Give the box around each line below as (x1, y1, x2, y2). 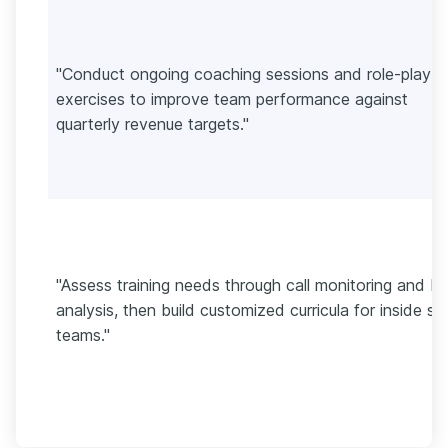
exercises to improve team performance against (56, 88, 408, 109)
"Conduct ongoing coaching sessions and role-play (56, 63, 431, 84)
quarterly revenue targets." (56, 113, 249, 134)
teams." (56, 324, 110, 345)
